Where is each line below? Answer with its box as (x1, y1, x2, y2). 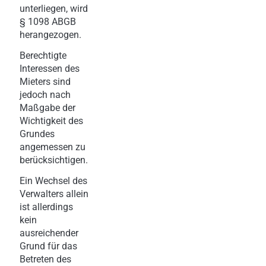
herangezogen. (20, 28, 81, 40)
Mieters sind (20, 75, 71, 87)
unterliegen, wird (20, 2, 88, 14)
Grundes (20, 128, 55, 140)
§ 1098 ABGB (20, 15, 76, 27)
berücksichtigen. (20, 154, 88, 166)
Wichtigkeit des (20, 115, 83, 126)
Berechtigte (20, 49, 66, 61)
